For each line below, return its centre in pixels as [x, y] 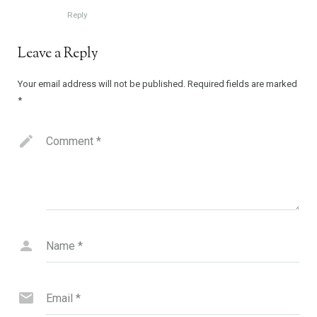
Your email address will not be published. [102, 84]
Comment [71, 142]
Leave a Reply [58, 54]
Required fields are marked [242, 84]
